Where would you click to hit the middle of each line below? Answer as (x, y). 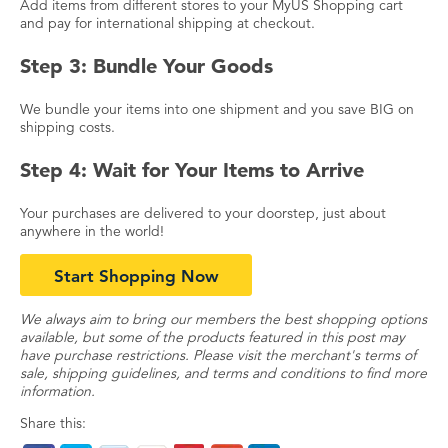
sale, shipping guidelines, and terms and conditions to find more (223, 372)
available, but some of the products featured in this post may (212, 336)
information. (57, 390)
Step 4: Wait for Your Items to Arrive (192, 169)
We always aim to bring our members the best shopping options (223, 318)
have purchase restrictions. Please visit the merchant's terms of (218, 354)
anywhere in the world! (92, 230)
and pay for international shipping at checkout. (167, 22)
